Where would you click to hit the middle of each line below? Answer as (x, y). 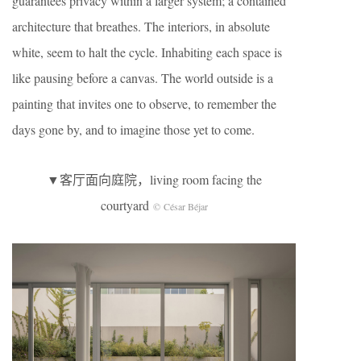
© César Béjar (180, 207)
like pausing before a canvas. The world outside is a (143, 78)
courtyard (127, 205)
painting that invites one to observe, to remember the (144, 104)
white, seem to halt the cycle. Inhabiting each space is (147, 52)
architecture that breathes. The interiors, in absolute (141, 27)
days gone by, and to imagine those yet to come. (133, 130)
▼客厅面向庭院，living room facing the (154, 180)
